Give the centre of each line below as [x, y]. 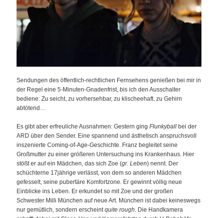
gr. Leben [135, 164]
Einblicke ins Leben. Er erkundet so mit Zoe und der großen [95, 191]
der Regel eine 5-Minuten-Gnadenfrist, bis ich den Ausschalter [99, 89]
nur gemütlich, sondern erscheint [61, 210]
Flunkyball [163, 127]
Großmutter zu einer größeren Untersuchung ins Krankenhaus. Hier [106, 154]
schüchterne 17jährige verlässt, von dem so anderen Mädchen [99, 173]
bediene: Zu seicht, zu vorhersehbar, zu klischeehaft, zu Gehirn [100, 99]
